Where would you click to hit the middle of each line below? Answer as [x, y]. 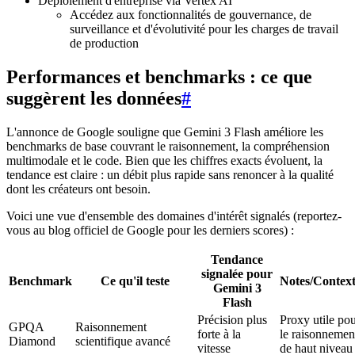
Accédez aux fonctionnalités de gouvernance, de [191, 14]
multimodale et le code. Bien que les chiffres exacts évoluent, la [164, 160]
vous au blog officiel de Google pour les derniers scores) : [150, 230]
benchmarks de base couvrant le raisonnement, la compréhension [168, 146]
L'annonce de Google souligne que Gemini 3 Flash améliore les [165, 132]
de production [104, 43]
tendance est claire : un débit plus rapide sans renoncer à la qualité [170, 174]
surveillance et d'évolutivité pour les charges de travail [204, 29]
